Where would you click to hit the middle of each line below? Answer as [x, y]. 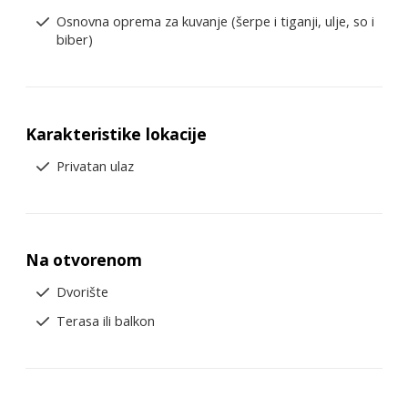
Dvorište [82, 292]
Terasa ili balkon [106, 321]
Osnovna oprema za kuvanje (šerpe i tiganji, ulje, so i [215, 22]
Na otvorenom [84, 260]
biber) [75, 40]
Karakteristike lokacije [116, 133]
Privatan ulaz [95, 166]
